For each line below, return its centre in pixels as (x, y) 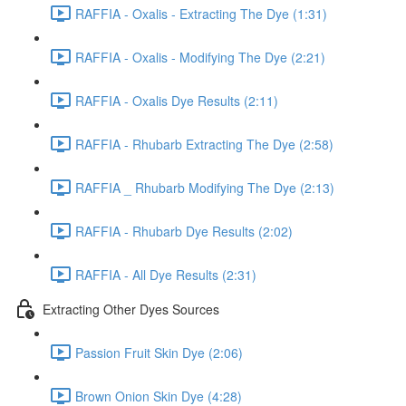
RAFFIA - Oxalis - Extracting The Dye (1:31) (201, 13)
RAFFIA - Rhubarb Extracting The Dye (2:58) (204, 144)
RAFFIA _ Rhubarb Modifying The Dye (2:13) (205, 187)
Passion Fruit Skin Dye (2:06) (159, 352)
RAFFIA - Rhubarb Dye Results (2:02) (184, 231)
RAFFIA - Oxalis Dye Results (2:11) (177, 100)
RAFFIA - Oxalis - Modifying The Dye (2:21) (200, 57)
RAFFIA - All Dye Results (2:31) (166, 274)
